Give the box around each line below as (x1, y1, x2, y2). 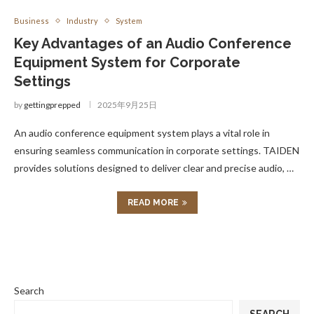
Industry (67, 16, 98, 25)
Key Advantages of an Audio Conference (14, 35, 292, 52)
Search (14, 285, 44, 296)
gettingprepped (24, 100, 81, 110)
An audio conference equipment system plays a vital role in (14, 127, 270, 139)
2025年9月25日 (97, 100, 157, 110)
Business (14, 16, 49, 25)
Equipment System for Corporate (14, 54, 240, 71)
